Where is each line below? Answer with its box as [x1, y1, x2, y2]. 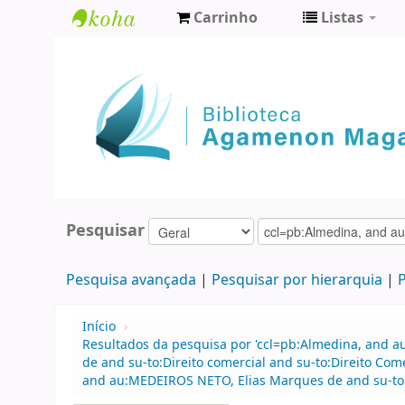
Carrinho [193, 7, 258, 29]
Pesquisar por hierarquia [211, 269, 382, 292]
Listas [321, 7, 363, 29]
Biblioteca [72, 38, 162, 64]
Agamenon [72, 68, 171, 94]
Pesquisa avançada [65, 269, 196, 292]
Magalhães [72, 98, 171, 124]
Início [82, 317, 116, 337]
